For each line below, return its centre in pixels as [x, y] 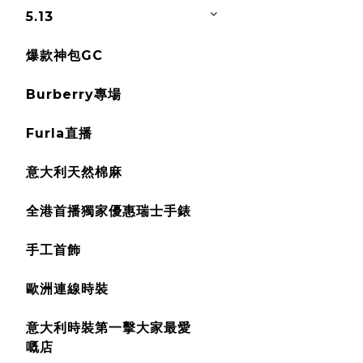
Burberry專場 [74, 94]
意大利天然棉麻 [74, 172]
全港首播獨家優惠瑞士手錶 [109, 211]
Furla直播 [59, 133]
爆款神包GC [64, 56]
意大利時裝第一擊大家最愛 [109, 328]
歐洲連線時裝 [67, 289]
